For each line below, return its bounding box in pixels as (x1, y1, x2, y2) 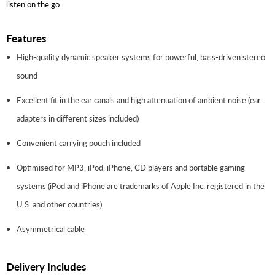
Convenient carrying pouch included (17, 137, 141, 148)
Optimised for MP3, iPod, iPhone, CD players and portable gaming (17, 162, 245, 172)
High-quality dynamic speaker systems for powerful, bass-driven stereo (17, 52, 265, 62)
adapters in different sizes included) (17, 113, 139, 123)
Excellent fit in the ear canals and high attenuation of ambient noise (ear (17, 95, 261, 105)
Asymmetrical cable (17, 223, 85, 234)
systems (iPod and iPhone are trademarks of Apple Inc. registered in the (17, 180, 265, 191)
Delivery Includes (6, 260, 86, 273)
